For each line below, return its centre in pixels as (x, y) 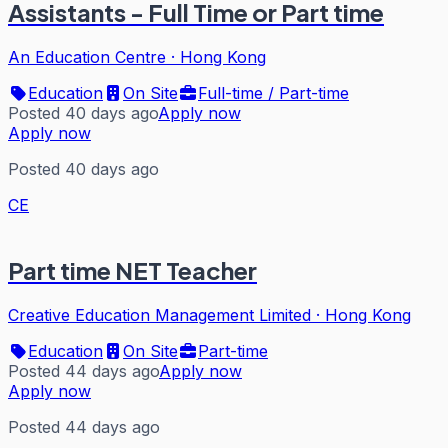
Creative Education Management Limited (159, 315)
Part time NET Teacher (132, 270)
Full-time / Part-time (273, 93)
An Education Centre (87, 57)
